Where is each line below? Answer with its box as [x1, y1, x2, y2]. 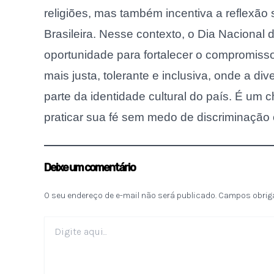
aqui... [43, 228, 64, 239]
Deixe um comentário [44, 160, 135, 174]
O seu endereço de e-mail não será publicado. [44, 190, 217, 201]
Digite [43, 216, 66, 227]
